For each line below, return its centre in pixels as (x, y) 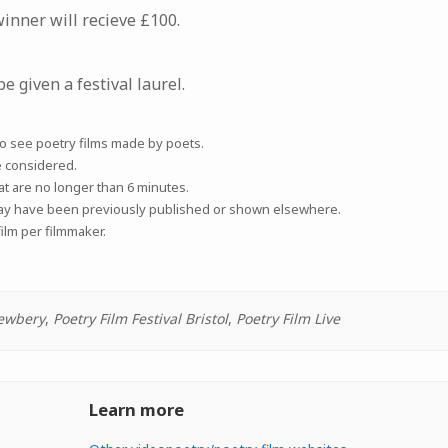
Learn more (136, 410)
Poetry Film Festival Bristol (140, 319)
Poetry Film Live (287, 319)
